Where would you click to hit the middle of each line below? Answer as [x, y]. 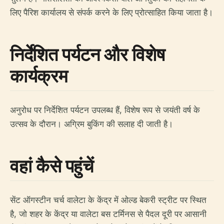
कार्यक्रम [39, 76]
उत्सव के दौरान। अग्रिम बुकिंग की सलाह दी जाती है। [91, 124]
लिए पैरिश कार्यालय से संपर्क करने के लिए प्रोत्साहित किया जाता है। [111, 12]
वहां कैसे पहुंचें [52, 166]
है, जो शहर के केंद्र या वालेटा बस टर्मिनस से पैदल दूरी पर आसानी [108, 214]
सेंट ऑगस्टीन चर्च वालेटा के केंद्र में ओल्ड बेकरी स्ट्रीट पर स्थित [108, 200]
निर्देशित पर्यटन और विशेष [87, 54]
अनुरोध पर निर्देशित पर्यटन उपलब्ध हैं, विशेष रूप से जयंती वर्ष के [105, 110]
